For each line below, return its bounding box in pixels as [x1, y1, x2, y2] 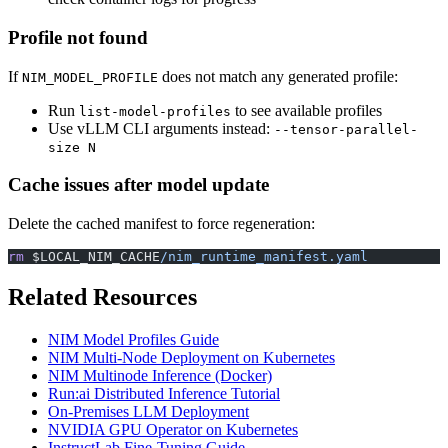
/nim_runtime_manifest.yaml [160, 249, 368, 265]
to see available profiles [231, 101, 382, 119]
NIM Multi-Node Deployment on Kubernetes [48, 348, 335, 366]
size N [48, 139, 96, 155]
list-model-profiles [79, 103, 231, 119]
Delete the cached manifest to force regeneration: [8, 215, 315, 233]
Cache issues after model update [8, 174, 269, 196]
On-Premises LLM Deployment [48, 402, 249, 420]
